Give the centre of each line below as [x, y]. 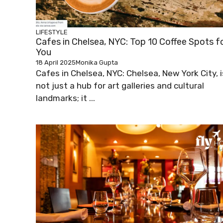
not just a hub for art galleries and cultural [120, 86]
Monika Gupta [97, 63]
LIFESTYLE [52, 32]
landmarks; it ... [65, 98]
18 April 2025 [56, 63]
